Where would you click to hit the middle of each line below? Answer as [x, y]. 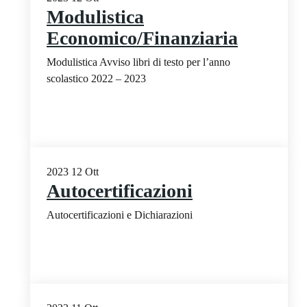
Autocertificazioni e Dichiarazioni [120, 214]
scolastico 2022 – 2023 [96, 78]
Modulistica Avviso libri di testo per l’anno [138, 62]
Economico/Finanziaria [142, 38]
